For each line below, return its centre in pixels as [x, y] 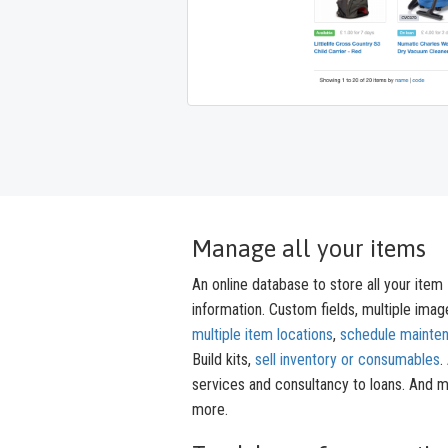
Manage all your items [309, 249]
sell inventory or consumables [347, 360]
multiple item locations [262, 335]
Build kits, [223, 360]
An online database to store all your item [317, 285]
